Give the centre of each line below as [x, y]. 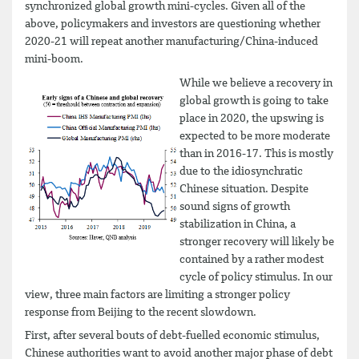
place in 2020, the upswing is [252, 118]
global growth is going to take [254, 101]
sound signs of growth [235, 206]
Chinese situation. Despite [244, 189]
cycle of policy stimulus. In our [256, 277]
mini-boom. [59, 59]
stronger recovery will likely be [257, 242]
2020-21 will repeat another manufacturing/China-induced [171, 42]
